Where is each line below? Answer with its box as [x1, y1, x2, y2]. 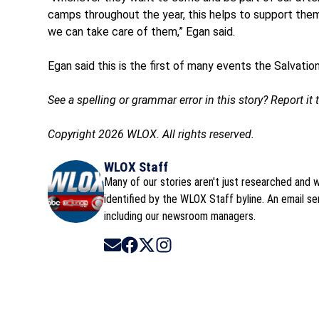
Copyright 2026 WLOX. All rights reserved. [48, 127, 255, 141]
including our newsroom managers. [104, 209, 256, 223]
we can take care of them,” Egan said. [48, 24, 236, 38]
